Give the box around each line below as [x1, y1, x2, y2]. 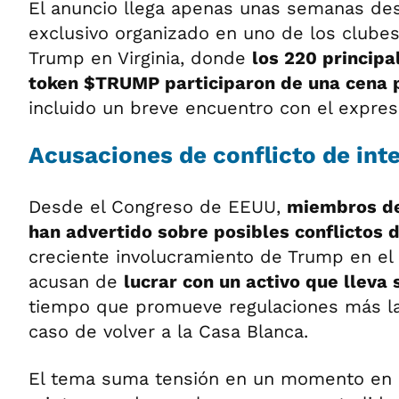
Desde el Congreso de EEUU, [28, 196, 287, 217]
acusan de [28, 271, 124, 292]
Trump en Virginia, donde [28, 47, 252, 69]
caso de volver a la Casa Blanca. [28, 321, 308, 342]
